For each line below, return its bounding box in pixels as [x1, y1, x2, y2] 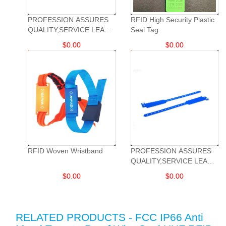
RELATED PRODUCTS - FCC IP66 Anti [16, 211, 203, 223]
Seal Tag [131, 26, 158, 34]
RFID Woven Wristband [28, 147, 103, 155]
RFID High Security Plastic [131, 16, 214, 24]
